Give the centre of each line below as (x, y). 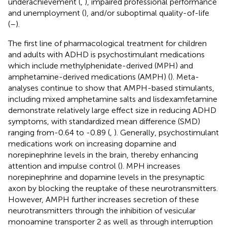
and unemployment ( (46, 13)
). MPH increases (150, 166)
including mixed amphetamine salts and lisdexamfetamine (113, 99)
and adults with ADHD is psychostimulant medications (106, 54)
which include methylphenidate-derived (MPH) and (101, 65)
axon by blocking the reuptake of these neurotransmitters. (113, 188)
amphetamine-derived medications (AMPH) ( (89, 77)
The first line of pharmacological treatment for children (107, 43)
